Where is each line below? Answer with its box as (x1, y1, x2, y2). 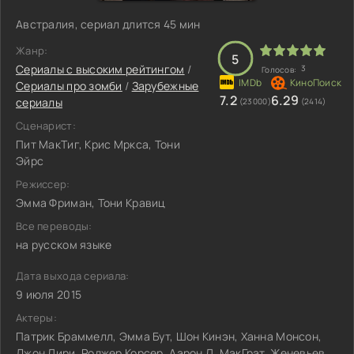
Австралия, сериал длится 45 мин (16, 17, 201, 32)
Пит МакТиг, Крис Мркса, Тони (16, 137, 180, 152)
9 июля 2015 (16, 287, 82, 302)
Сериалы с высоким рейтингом (16, 62, 185, 77)
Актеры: (16, 311, 57, 325)
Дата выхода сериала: (16, 269, 130, 283)
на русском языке (16, 237, 112, 252)
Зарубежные (131, 78, 199, 93)
